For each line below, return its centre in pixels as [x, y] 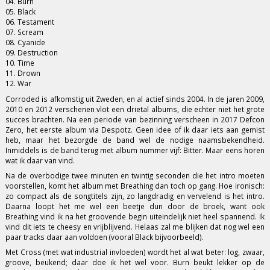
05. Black [21, 12]
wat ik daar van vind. [40, 160]
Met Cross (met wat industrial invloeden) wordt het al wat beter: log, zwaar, [135, 252]
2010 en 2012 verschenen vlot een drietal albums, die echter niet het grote [135, 109]
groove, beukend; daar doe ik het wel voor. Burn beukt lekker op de [135, 262]
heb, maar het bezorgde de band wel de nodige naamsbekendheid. [135, 140]
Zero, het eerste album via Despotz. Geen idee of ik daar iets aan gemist [135, 129]
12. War [19, 83]
